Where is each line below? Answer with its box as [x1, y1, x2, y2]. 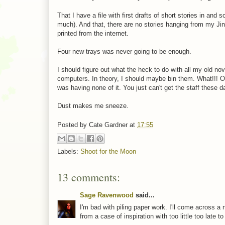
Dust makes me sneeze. [57, 101, 129, 109]
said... [134, 191, 155, 199]
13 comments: [57, 169, 120, 184]
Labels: [57, 147, 80, 155]
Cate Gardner [89, 121, 128, 129]
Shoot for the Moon [80, 147, 136, 155]
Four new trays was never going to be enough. [57, 47, 191, 55]
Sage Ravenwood [80, 191, 134, 199]
